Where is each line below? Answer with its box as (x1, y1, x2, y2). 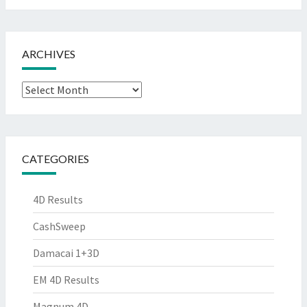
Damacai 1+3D (33, 246, 99, 260)
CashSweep (33, 219, 86, 233)
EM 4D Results (33, 273, 99, 286)
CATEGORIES (22, 152, 89, 165)
